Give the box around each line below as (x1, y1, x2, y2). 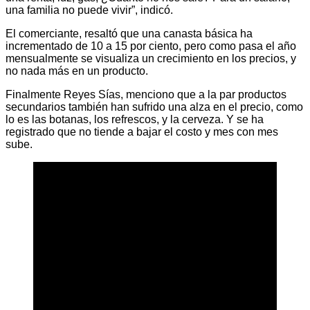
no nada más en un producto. (6, 64, 148, 77)
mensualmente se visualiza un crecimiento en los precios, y (6, 52, 296, 64)
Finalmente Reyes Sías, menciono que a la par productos (6, 88, 286, 100)
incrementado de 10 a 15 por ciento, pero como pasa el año (6, 39, 296, 52)
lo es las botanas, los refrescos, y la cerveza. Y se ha (6, 113, 264, 125)
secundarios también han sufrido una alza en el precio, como (6, 100, 303, 113)
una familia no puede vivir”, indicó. (6, 3, 173, 16)
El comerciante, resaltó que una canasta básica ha (6, 27, 253, 39)
